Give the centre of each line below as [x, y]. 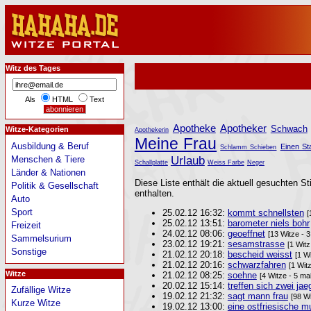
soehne [242, 275]
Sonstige [29, 252]
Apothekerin [151, 130]
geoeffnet [246, 234]
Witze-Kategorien [37, 129]
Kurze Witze [36, 303]
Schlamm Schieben [249, 148]
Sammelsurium [42, 239]
